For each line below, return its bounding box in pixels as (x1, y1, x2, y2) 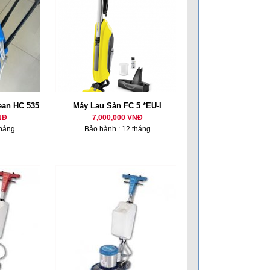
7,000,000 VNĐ (92, 113, 143, 122)
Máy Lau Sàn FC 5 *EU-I (73, 101, 162, 110)
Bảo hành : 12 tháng (84, 125, 151, 133)
